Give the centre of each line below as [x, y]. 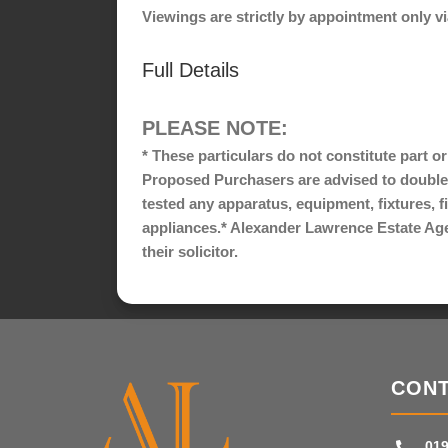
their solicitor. [190, 252]
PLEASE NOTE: [215, 128]
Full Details [190, 70]
